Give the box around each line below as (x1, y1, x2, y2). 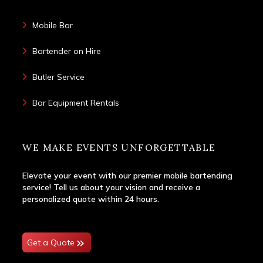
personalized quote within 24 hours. (22, 194, 160, 205)
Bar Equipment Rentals (32, 97, 120, 108)
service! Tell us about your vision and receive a (22, 182, 201, 193)
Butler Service (32, 71, 85, 82)
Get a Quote (27, 237, 75, 248)
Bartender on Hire (32, 45, 102, 56)
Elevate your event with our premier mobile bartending (22, 170, 233, 181)
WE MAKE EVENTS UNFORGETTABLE (22, 141, 216, 154)
